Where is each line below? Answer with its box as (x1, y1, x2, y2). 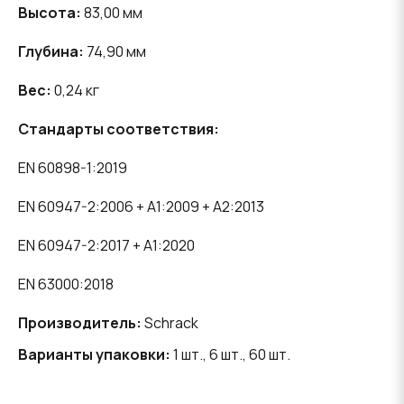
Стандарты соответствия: (18, 119, 219, 140)
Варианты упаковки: (18, 344, 170, 365)
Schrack (142, 313, 198, 334)
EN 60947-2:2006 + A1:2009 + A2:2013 (18, 197, 264, 217)
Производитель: (18, 313, 142, 334)
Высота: (18, 3, 81, 23)
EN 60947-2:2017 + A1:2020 (18, 235, 195, 256)
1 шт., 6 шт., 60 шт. (170, 344, 290, 365)
